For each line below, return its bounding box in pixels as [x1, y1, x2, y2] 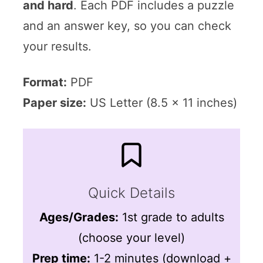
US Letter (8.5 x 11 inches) [86, 95, 237, 110]
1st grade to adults [118, 210, 224, 224]
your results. [22, 39, 92, 53]
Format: [22, 75, 67, 89]
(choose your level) [78, 230, 185, 245]
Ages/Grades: [39, 210, 119, 224]
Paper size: [22, 95, 86, 110]
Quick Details [88, 184, 175, 201]
